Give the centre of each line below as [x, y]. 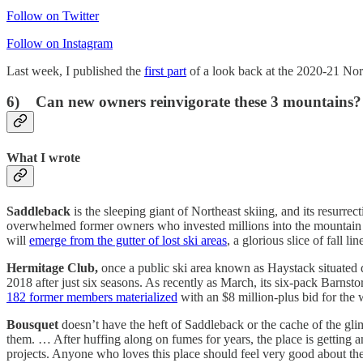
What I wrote [43, 157]
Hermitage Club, [54, 267]
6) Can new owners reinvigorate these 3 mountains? [184, 102]
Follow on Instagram [60, 43]
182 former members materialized [92, 297]
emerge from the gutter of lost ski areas [128, 240]
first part [165, 70]
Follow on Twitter [53, 15]
